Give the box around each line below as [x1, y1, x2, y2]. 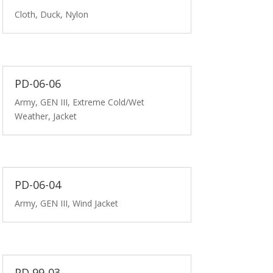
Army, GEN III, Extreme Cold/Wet [15, 96, 145, 108]
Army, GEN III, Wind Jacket [15, 197, 119, 210]
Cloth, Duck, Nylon [15, 9, 89, 21]
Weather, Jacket [15, 110, 77, 122]
